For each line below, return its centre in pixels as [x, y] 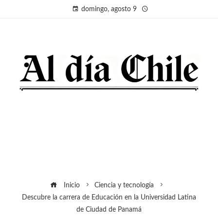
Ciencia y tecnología [124, 185]
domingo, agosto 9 [109, 9]
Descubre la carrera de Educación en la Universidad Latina [109, 197]
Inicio [71, 185]
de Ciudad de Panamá [109, 209]
